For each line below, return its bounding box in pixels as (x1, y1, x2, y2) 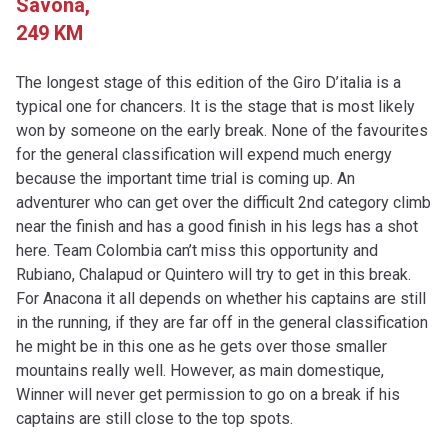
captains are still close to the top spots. (16, 409, 293, 428)
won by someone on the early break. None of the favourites (16, 121, 428, 140)
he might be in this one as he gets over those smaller (16, 337, 387, 356)
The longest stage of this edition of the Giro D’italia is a (16, 73, 401, 92)
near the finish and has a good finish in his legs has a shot (16, 217, 418, 236)
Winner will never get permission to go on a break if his (16, 385, 400, 404)
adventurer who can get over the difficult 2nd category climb (16, 193, 431, 212)
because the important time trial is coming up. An (16, 169, 355, 188)
